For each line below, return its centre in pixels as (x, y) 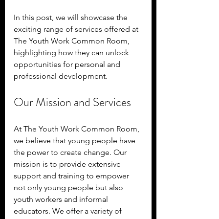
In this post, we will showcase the (72, 17)
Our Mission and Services (72, 102)
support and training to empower (72, 175)
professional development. (61, 76)
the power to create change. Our (71, 152)
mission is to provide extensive (68, 164)
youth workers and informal (62, 199)
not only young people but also (69, 187)
